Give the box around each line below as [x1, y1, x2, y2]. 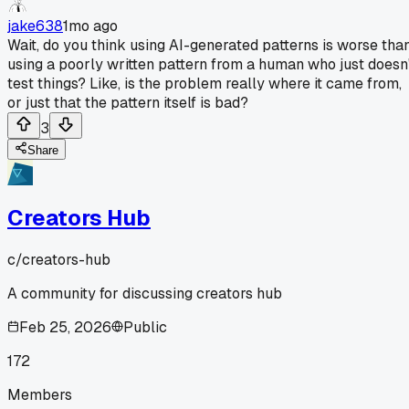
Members [7, 384, 72, 404]
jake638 [7, 16, 63, 36]
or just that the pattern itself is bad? [7, 92, 248, 112]
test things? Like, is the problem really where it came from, [7, 73, 402, 93]
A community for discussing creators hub [7, 283, 282, 303]
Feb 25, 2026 [19, 317, 111, 337]
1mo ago [63, 16, 118, 36]
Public [123, 317, 167, 337]
